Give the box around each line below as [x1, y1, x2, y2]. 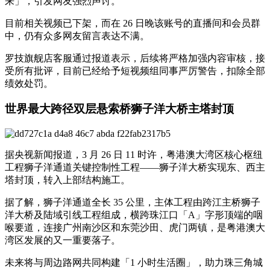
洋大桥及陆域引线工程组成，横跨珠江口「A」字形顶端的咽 [5, 210, 263, 221]
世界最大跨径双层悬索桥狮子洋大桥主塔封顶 [5, 102, 234, 116]
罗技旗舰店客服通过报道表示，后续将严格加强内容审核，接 [5, 52, 265, 63]
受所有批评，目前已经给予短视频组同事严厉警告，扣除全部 [5, 65, 265, 76]
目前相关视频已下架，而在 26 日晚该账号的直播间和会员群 [5, 17, 260, 28]
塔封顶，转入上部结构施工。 [5, 175, 130, 186]
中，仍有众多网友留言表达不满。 [5, 30, 149, 41]
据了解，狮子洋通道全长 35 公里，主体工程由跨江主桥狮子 [5, 197, 260, 208]
